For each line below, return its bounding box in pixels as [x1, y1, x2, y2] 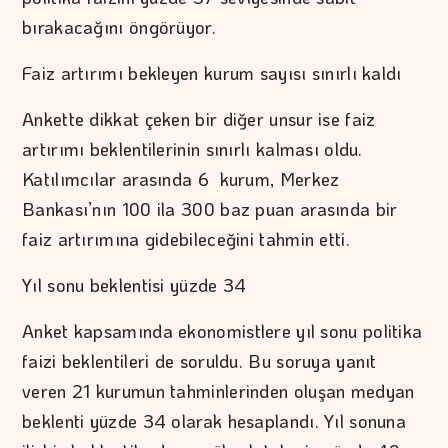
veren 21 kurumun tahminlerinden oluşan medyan [22, 379, 415, 404]
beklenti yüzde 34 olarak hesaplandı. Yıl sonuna [22, 409, 407, 434]
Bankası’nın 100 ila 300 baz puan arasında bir [22, 197, 398, 222]
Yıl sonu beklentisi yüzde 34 [22, 273, 247, 298]
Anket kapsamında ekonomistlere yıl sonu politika [22, 319, 423, 344]
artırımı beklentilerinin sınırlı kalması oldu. [22, 137, 363, 162]
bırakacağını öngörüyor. [22, 15, 216, 40]
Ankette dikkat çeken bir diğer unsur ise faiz [22, 107, 376, 132]
